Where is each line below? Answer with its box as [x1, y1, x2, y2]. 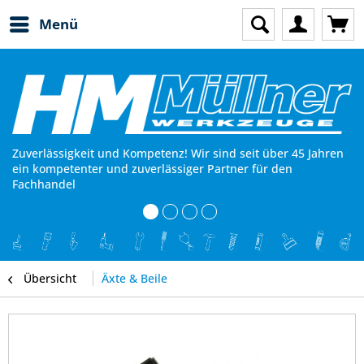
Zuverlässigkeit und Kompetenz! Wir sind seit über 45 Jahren [12, 145, 344, 162]
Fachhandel [12, 176, 76, 193]
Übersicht [24, 271, 76, 287]
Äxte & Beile [102, 271, 167, 287]
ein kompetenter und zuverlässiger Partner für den [12, 161, 292, 177]
